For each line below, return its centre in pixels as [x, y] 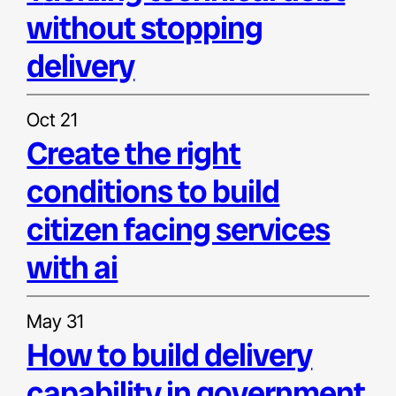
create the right [37, 153]
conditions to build [153, 191]
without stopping [145, 27]
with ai [72, 267]
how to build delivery [38, 354]
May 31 [55, 321]
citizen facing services [179, 229]
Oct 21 [52, 119]
